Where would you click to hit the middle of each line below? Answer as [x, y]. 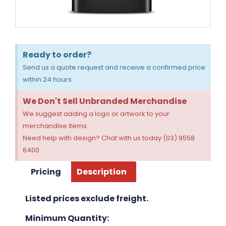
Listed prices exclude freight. [87, 199]
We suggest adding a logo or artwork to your [96, 114]
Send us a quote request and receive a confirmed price [114, 67]
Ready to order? [57, 54]
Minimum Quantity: [67, 218]
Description [101, 172]
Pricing [46, 172]
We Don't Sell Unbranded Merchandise [105, 101]
